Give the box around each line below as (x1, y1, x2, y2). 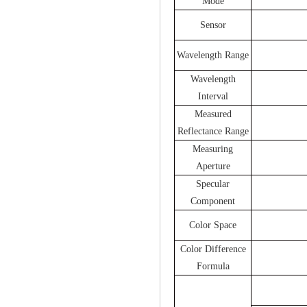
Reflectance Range (177, 125, 249, 136)
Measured (194, 108, 232, 119)
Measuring (193, 143, 233, 154)
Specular (196, 178, 230, 189)
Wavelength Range (177, 49, 249, 60)
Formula (196, 260, 230, 271)
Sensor (199, 19, 226, 30)
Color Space (189, 219, 236, 230)
